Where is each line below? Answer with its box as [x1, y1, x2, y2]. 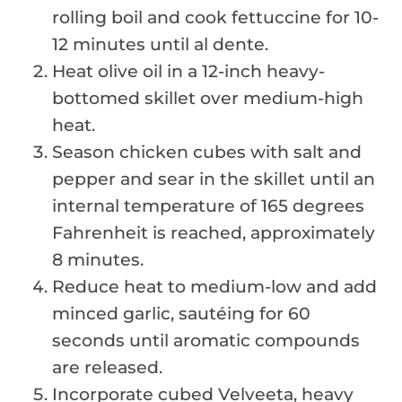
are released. [52, 356, 162, 378]
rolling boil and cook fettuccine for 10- [52, 6, 379, 28]
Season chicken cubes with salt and [52, 141, 362, 162]
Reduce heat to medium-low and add [52, 275, 377, 297]
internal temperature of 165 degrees [52, 195, 364, 216]
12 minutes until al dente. [52, 33, 268, 55]
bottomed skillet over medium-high [52, 87, 363, 109]
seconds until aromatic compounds [52, 329, 360, 351]
